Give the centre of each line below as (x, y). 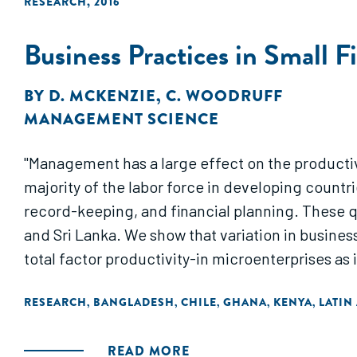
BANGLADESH (134, 302)
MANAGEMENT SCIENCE (122, 119)
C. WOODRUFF (224, 96)
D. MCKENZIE (102, 96)
